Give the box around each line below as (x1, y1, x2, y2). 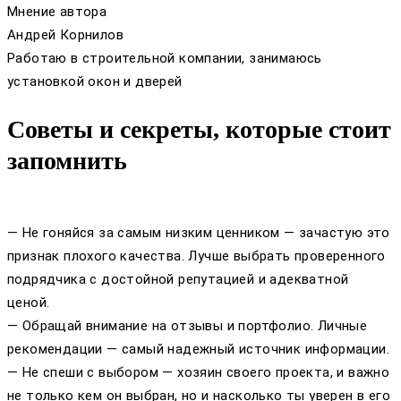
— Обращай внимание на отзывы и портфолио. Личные (7, 317, 368, 334)
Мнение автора (7, 4, 107, 21)
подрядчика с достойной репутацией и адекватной (7, 270, 349, 287)
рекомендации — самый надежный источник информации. (7, 340, 389, 357)
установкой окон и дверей (7, 73, 183, 90)
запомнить (7, 147, 127, 175)
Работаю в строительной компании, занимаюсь (7, 50, 322, 67)
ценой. (7, 294, 50, 311)
